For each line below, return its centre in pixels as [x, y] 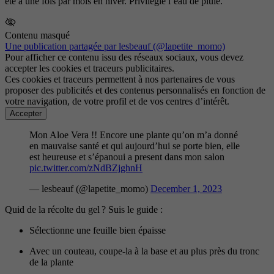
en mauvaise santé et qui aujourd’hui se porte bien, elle [135, 146]
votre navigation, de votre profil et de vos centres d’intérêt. [117, 102]
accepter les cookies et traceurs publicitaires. [90, 68]
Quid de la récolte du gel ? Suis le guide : [85, 210]
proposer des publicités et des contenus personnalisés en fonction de [135, 91]
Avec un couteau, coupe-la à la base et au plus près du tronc [144, 251]
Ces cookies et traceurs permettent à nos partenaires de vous [120, 80]
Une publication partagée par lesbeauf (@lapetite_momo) [115, 46]
